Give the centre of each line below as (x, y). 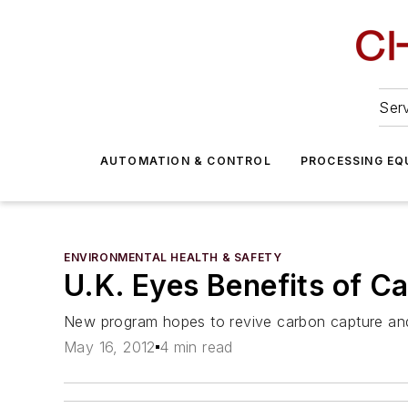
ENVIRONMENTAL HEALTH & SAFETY (173, 257)
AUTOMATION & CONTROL (185, 161)
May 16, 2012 (110, 347)
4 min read (196, 347)
